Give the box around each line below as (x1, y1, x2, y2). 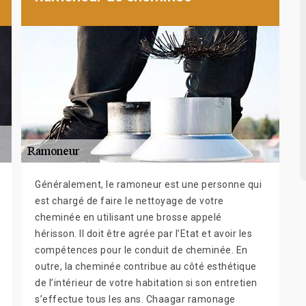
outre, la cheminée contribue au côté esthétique (35, 260, 257, 272)
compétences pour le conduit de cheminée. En (35, 244, 248, 255)
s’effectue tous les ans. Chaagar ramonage (35, 293, 236, 305)
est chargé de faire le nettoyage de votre (35, 195, 224, 206)
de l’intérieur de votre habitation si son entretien (35, 277, 258, 288)
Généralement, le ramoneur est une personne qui (35, 178, 262, 190)
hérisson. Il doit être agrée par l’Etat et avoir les (35, 227, 252, 239)
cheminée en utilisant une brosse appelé (35, 211, 222, 223)
